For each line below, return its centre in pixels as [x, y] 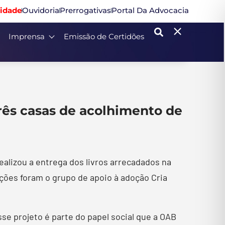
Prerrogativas [85, 10]
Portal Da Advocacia [150, 10]
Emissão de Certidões [104, 36]
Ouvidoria [41, 10]
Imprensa [27, 36]
